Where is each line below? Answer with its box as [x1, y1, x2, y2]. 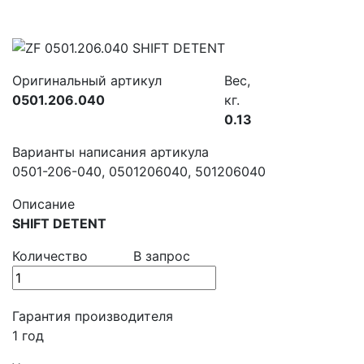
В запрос [133, 248, 191, 265]
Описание [12, 196, 75, 213]
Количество [12, 248, 88, 265]
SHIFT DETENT [12, 215, 106, 232]
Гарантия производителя [12, 308, 173, 325]
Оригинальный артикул [12, 72, 162, 89]
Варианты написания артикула [12, 144, 209, 161]
